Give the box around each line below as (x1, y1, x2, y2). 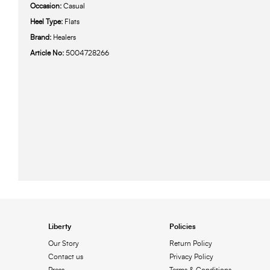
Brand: (30, 34, 53, 42)
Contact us (48, 253, 83, 261)
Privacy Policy (169, 253, 213, 261)
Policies (169, 223, 196, 231)
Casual (63, 2, 85, 10)
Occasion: (30, 2, 63, 10)
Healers (53, 34, 76, 42)
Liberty (48, 223, 71, 231)
